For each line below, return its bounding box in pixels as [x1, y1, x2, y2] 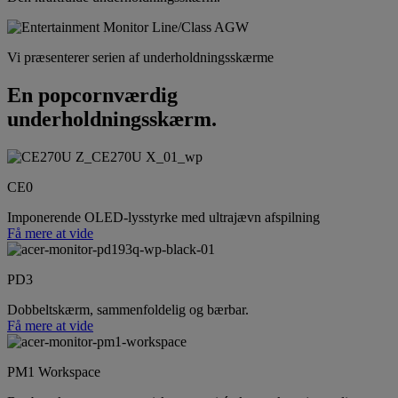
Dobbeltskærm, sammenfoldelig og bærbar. [7, 301, 249, 317]
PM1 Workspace [7, 363, 100, 379]
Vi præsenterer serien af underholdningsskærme [7, 49, 274, 65]
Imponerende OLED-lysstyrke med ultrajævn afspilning [7, 209, 320, 225]
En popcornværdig [7, 83, 178, 107]
